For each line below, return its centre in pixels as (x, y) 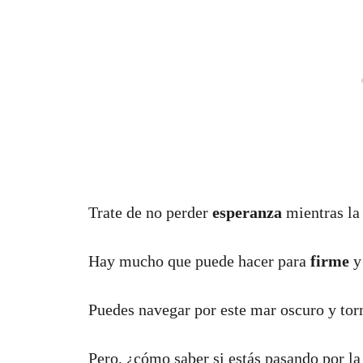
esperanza (247, 213)
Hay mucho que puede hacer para (199, 261)
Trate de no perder (150, 213)
